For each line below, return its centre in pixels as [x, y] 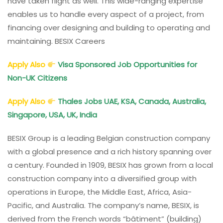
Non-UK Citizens [38, 78]
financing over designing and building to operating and [109, 28]
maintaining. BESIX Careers [56, 41]
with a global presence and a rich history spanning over [110, 152]
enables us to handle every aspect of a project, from [106, 14]
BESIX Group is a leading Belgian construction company [109, 138]
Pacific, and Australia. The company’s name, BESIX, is [103, 206]
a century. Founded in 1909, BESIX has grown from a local [110, 165]
